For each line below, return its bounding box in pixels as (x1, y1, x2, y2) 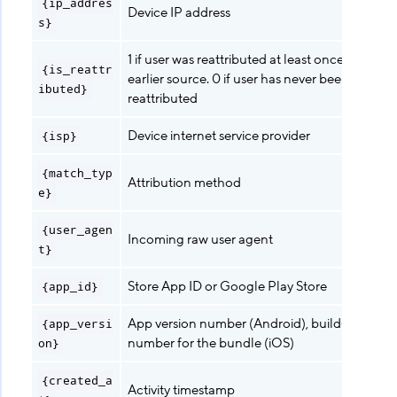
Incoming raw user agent (128, 230, 273, 248)
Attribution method (128, 174, 241, 191)
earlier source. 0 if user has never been (128, 70, 349, 88)
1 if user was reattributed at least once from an (128, 51, 393, 68)
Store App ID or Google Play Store (128, 277, 327, 295)
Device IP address (128, 4, 230, 21)
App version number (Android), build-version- (128, 315, 393, 332)
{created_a (42, 374, 113, 387)
